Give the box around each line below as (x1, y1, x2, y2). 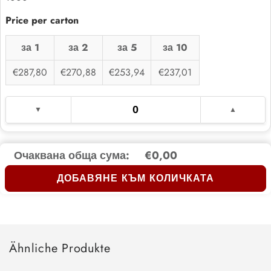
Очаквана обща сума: (14, 147, 129, 163)
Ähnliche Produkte (9, 239, 111, 257)
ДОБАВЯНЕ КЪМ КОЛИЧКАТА (57, 171, 214, 186)
